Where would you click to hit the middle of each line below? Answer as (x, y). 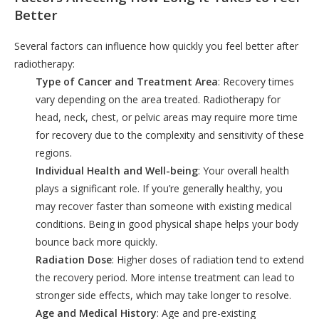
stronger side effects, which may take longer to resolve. (163, 295)
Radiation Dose (74, 259)
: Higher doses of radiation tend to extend (208, 259)
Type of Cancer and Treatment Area (127, 81)
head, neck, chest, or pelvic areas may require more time (167, 117)
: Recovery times (256, 81)
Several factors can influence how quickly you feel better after (156, 46)
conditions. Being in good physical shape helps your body (167, 224)
